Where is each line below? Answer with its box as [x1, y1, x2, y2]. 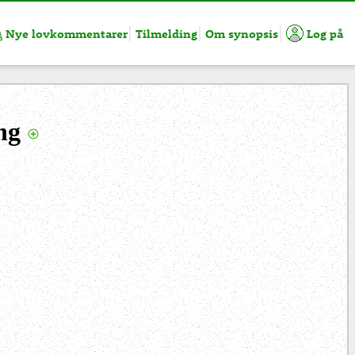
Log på [303, 26, 343, 41]
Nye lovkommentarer [2, 26, 128, 41]
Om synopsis [205, 26, 278, 41]
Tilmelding [136, 26, 197, 41]
